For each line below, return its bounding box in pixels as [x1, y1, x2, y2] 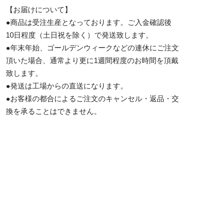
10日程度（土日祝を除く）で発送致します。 [6, 30, 153, 39]
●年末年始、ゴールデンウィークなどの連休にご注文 [6, 43, 179, 52]
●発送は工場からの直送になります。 [6, 81, 128, 90]
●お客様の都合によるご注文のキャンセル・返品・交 [6, 94, 179, 103]
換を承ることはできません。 [6, 107, 101, 115]
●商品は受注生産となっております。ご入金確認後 [6, 18, 172, 26]
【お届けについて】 [6, 5, 72, 14]
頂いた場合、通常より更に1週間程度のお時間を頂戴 [6, 56, 178, 65]
